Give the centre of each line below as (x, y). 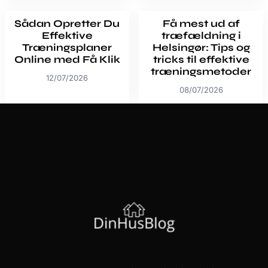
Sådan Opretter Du (67, 24)
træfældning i (201, 36)
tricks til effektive (201, 60)
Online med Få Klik (67, 60)
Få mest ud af (201, 24)
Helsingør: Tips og (201, 48)
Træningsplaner (67, 48)
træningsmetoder (201, 72)
